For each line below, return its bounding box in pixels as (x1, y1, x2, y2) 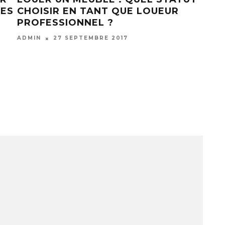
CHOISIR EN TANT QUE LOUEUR (17, 6, 179, 17)
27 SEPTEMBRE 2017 (53, 35, 128, 42)
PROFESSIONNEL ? (17, 17, 114, 29)
